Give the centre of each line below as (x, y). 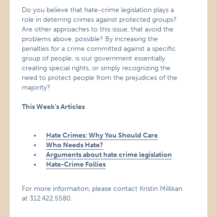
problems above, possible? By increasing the (90, 39)
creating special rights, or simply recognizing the (96, 68)
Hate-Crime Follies (76, 164)
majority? (36, 87)
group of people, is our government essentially (94, 58)
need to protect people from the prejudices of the (100, 78)
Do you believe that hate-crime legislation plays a (98, 10)
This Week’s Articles (54, 107)
